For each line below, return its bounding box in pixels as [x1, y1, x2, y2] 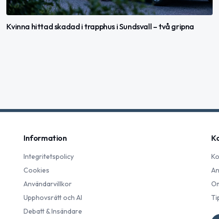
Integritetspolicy [23, 152, 74, 161]
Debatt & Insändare [23, 207, 82, 216]
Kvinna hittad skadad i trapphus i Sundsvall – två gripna [6, 21, 194, 31]
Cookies [23, 166, 49, 175]
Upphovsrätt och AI [23, 193, 82, 202]
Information [23, 133, 67, 143]
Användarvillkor [23, 179, 72, 188]
